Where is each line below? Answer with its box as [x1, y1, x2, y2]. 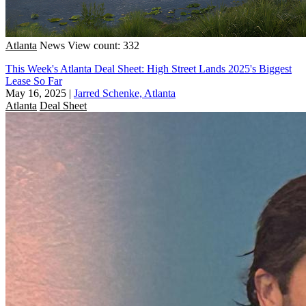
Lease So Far [5, 74, 62, 87]
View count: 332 [68, 39, 139, 51]
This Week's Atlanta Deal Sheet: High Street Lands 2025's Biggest [5, 62, 292, 74]
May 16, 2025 [5, 87, 66, 99]
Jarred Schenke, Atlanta [74, 87, 176, 99]
